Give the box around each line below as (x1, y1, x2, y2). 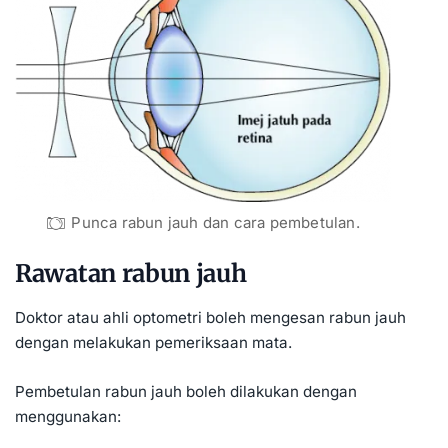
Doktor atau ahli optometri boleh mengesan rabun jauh (15, 307, 406, 327)
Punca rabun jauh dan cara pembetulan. (71, 213, 360, 233)
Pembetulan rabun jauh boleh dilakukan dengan (15, 381, 357, 401)
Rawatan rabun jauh (15, 258, 247, 290)
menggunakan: (15, 406, 121, 426)
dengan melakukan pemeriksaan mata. (15, 332, 292, 352)
